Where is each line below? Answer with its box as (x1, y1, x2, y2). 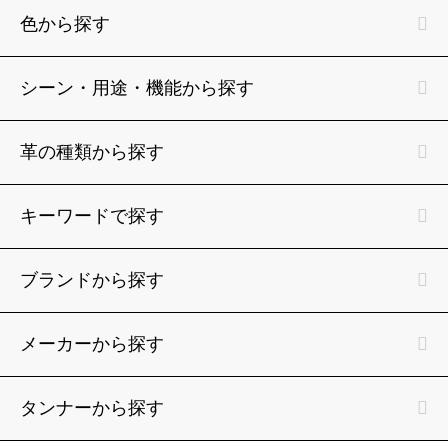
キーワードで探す (20, 205, 164, 226)
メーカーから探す (20, 333, 164, 354)
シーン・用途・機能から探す (20, 77, 254, 98)
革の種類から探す (20, 141, 164, 162)
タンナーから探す (20, 397, 164, 418)
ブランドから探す (20, 269, 164, 290)
